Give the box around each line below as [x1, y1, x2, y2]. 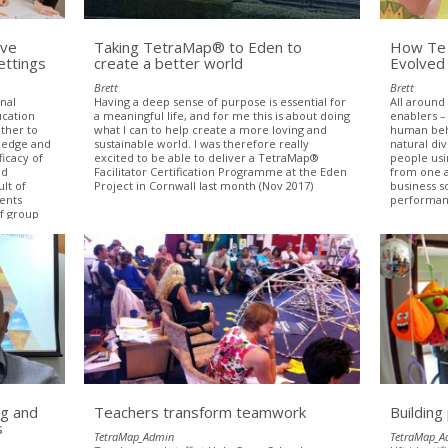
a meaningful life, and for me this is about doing [94, 107, 351, 123]
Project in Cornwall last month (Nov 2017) [94, 177, 314, 193]
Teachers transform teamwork [94, 401, 307, 422]
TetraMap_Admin [94, 428, 175, 444]
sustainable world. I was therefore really [94, 135, 310, 151]
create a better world [94, 52, 244, 73]
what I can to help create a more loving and [94, 121, 328, 137]
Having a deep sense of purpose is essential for [94, 93, 347, 109]
